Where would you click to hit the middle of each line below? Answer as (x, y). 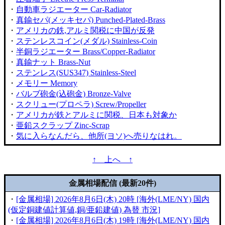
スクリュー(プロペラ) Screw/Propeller (81, 104)
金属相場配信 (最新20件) (113, 183)
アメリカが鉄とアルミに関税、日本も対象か (96, 115)
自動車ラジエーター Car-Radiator (74, 9)
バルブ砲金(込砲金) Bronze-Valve (74, 94)
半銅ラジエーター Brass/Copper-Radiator (86, 51)
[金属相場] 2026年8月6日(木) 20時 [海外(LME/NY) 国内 (113, 199)
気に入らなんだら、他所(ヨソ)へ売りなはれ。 (99, 136)
